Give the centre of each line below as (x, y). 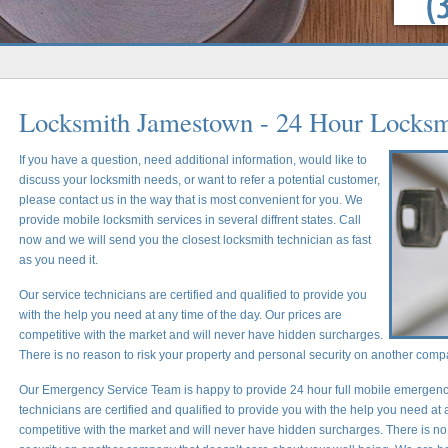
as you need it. (59, 260)
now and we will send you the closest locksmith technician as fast (195, 240)
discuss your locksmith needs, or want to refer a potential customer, (200, 180)
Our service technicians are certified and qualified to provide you (193, 295)
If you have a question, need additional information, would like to (193, 160)
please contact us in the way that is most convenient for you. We (191, 200)
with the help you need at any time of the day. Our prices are (181, 315)
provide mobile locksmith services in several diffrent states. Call (190, 220)
